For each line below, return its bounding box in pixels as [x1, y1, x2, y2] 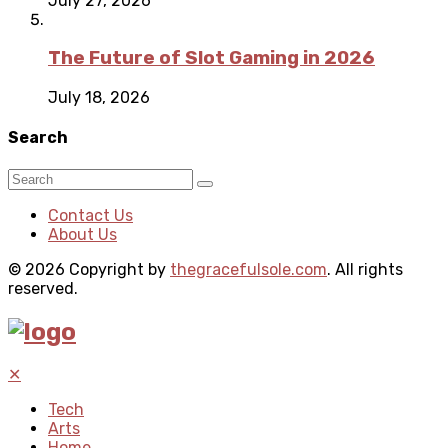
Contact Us [48, 205, 133, 225]
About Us [48, 224, 117, 244]
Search [8, 128, 68, 148]
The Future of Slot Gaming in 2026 [48, 47, 375, 70]
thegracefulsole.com [170, 259, 327, 279]
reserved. [8, 278, 78, 298]
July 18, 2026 [48, 88, 150, 108]
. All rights [327, 259, 403, 279]
